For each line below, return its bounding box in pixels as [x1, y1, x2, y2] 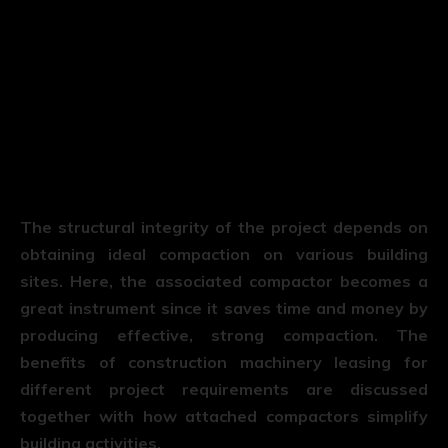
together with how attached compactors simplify [20, 405, 428, 426]
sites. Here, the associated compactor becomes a [20, 270, 428, 291]
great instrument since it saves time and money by [20, 297, 428, 318]
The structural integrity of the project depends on [20, 216, 428, 237]
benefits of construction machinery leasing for [20, 351, 428, 372]
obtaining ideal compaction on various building [20, 243, 428, 264]
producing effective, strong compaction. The [20, 324, 428, 345]
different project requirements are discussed [20, 378, 428, 399]
